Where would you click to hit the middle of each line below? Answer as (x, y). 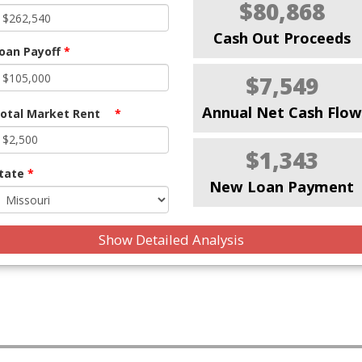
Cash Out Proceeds (282, 38)
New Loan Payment (282, 187)
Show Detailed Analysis (173, 239)
